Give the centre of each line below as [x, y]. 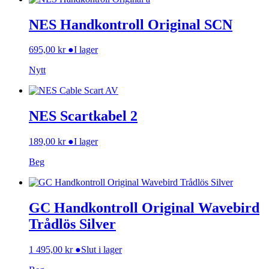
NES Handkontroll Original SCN [131, 24]
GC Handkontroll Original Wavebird [144, 208]
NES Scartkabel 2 [83, 116]
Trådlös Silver [72, 224]
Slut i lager [101, 250]
